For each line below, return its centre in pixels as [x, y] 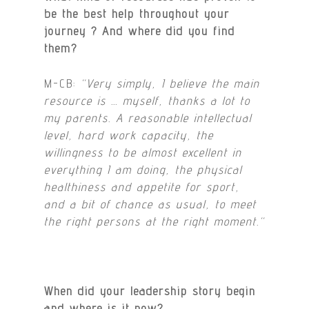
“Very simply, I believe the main [171, 83]
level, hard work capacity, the [129, 135]
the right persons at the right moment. [152, 221]
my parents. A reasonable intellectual [148, 118]
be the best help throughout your [137, 14]
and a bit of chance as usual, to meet [151, 204]
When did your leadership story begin [150, 291]
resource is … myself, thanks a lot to [148, 100]
